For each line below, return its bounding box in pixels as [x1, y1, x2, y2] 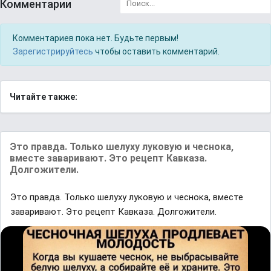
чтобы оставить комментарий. [93, 47, 220, 56]
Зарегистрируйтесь [13, 47, 93, 56]
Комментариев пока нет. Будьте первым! [13, 33, 178, 43]
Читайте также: [10, 92, 77, 102]
